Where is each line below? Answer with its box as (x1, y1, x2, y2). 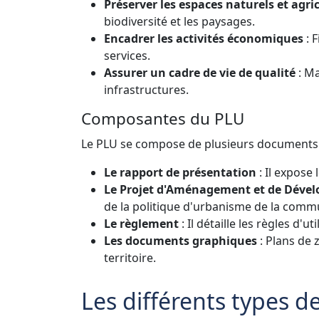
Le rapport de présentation (104, 164, 256, 180)
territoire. (104, 249, 156, 266)
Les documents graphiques (104, 232, 257, 249)
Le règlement (104, 215, 179, 231)
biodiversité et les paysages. (104, 13, 255, 29)
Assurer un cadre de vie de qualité (104, 64, 296, 80)
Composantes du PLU (81, 107, 244, 130)
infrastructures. (104, 81, 189, 98)
